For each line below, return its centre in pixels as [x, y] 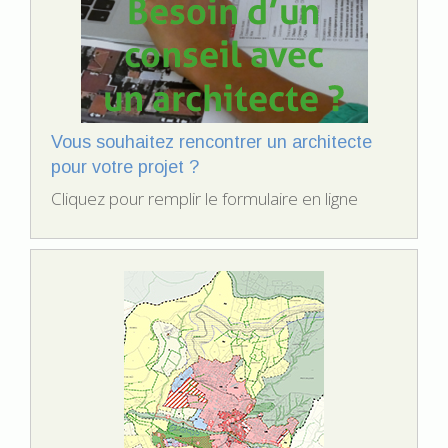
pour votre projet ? [125, 167]
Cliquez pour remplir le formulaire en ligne [204, 199]
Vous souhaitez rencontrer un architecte [211, 142]
